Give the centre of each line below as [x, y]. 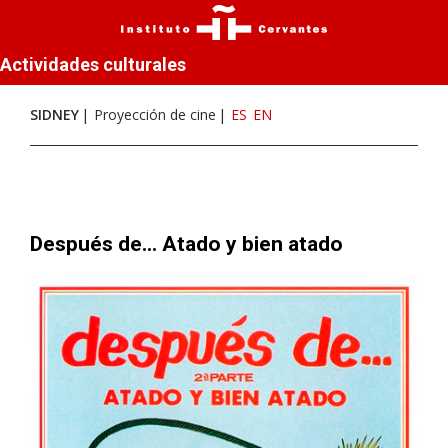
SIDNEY [54, 114]
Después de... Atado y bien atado [186, 244]
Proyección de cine [155, 114]
